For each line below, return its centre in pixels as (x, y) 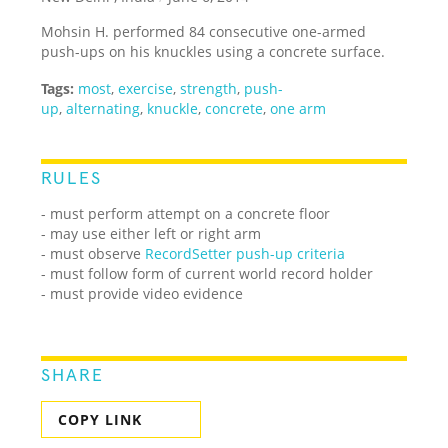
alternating (103, 108)
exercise (146, 88)
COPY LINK (100, 419)
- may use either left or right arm (151, 233)
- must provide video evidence (142, 293)
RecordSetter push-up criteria (245, 253)
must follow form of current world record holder (212, 273)
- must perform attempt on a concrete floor (186, 213)
